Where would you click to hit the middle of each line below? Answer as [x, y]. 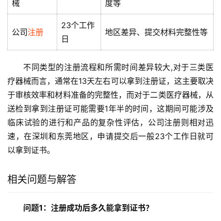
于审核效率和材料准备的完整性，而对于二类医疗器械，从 [110, 95]
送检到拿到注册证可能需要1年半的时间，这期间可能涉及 [110, 109]
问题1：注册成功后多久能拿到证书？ [88, 208]
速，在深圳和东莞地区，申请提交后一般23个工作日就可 [110, 136]
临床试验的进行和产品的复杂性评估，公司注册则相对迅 [110, 123]
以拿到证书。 [31, 150]
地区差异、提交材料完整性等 [156, 32]
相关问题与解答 [42, 180]
